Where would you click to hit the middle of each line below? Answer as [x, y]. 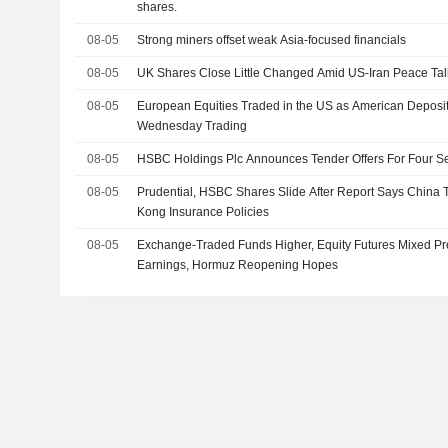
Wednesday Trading [192, 126]
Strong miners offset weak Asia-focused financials [272, 40]
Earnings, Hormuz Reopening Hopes [238, 265]
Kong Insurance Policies [203, 212]
